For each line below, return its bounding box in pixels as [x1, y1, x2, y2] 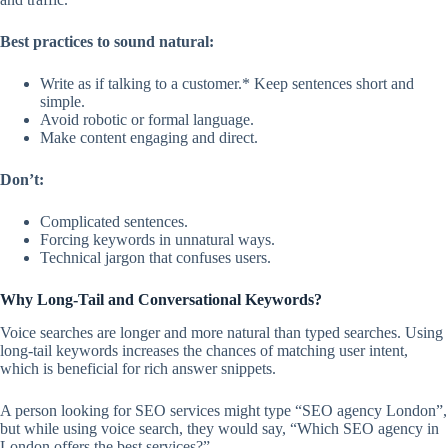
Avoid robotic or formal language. [40, 111, 254, 129]
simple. [40, 93, 85, 111]
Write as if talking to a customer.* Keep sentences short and [40, 75, 414, 93]
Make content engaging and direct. [40, 129, 258, 147]
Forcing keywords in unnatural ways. [40, 231, 275, 249]
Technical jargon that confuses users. [40, 249, 271, 267]
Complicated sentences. [40, 213, 188, 231]
